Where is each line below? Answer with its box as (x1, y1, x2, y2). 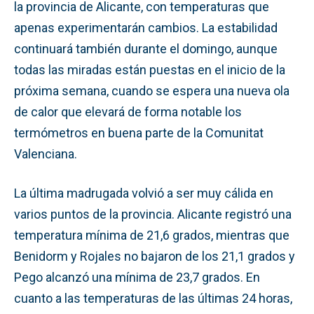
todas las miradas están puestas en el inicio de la (14, 62, 285, 77)
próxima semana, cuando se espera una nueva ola (14, 83, 289, 98)
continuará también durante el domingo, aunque (14, 41, 278, 56)
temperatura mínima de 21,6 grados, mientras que (14, 227, 289, 243)
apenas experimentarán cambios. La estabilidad (14, 20, 278, 35)
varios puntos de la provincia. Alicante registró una (14, 206, 292, 221)
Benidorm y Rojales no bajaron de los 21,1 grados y (14, 248, 295, 264)
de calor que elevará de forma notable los (14, 104, 242, 119)
